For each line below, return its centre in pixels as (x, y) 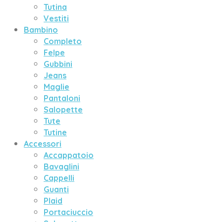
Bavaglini (61, 166)
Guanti (56, 189)
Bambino (41, 30)
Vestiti (56, 18)
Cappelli (59, 178)
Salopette (63, 110)
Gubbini (58, 64)
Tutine (55, 132)
